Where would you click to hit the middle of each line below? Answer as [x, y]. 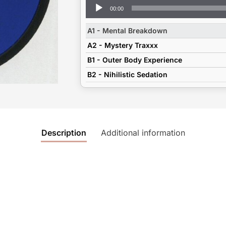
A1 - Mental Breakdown [127, 31]
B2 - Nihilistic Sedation [127, 75]
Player [95, 14]
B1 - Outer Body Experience [134, 60]
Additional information [143, 133]
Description [64, 133]
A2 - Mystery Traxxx [122, 45]
